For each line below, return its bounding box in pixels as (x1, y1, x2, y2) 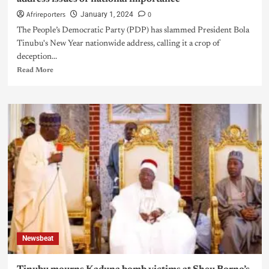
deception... (16, 53, 57, 62)
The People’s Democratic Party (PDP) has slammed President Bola (16, 26, 249, 35)
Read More (16, 67, 53, 74)
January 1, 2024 (80, 10, 133, 19)
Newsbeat (22, 234, 53, 243)
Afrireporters (26, 10, 65, 20)
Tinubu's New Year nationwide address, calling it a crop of (16, 40, 220, 49)
